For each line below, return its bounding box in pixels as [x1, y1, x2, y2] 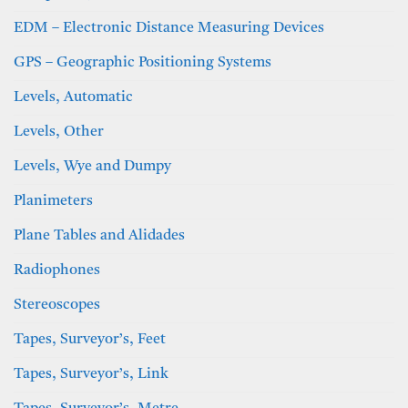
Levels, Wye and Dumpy [14, 158, 171, 174]
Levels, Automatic [14, 89, 133, 105]
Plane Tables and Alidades [14, 228, 185, 243]
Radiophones [14, 262, 100, 278]
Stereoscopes [14, 297, 100, 312]
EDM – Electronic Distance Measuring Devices [14, 20, 324, 36]
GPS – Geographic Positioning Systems [14, 55, 271, 70]
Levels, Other [14, 124, 104, 139]
